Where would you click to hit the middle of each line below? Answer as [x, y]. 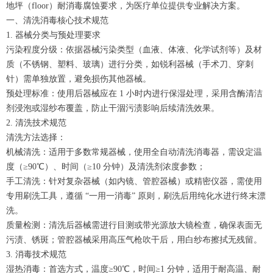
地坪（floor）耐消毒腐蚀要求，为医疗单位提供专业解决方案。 [126, 6]
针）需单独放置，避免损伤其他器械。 [79, 79]
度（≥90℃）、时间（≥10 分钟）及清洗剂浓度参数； [106, 167]
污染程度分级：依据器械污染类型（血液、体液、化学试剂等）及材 [134, 50]
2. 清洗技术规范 [36, 123]
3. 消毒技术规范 [36, 254]
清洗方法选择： [36, 137]
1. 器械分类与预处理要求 [53, 35]
